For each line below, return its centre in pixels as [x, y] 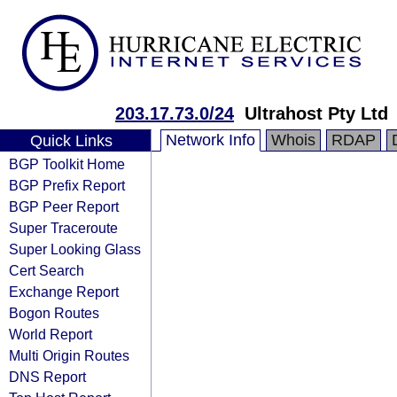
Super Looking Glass [75, 249]
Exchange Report [64, 292]
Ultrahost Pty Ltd [316, 113]
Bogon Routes [54, 313]
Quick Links [71, 141]
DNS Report [47, 377]
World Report [51, 334]
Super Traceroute [63, 228]
